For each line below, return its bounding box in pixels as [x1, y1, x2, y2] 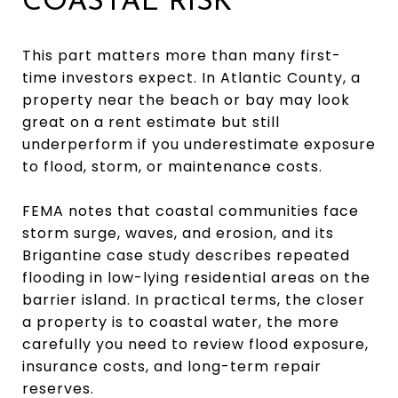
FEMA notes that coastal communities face [22, 200, 359, 221]
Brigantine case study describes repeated [22, 244, 350, 266]
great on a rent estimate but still [22, 111, 280, 132]
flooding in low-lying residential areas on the [22, 267, 370, 288]
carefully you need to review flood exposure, [22, 333, 369, 354]
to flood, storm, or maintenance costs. [22, 155, 322, 177]
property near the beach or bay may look [22, 89, 350, 110]
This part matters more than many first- [22, 44, 341, 66]
